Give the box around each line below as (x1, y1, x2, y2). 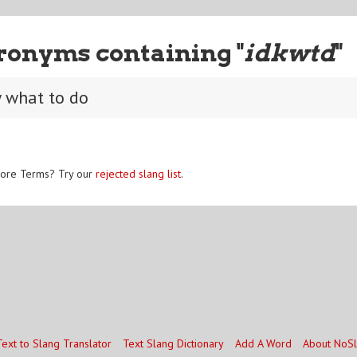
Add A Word (234, 336, 292, 351)
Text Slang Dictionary (122, 336, 224, 351)
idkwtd (243, 37, 335, 67)
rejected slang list (96, 166, 181, 181)
